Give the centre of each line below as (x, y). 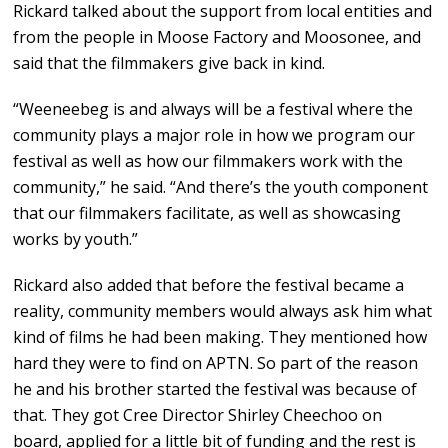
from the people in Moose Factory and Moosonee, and (217, 37)
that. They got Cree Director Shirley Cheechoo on (198, 415)
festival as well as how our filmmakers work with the (208, 161)
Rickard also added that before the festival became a (209, 285)
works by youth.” (76, 239)
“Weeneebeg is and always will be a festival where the (213, 109)
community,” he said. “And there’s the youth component (221, 187)
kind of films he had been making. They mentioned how (220, 337)
